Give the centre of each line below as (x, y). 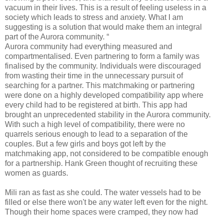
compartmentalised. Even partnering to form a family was (102, 56)
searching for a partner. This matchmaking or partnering (100, 85)
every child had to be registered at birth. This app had (96, 105)
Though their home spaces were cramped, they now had (101, 212)
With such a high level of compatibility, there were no (95, 124)
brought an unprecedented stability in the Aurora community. (108, 114)
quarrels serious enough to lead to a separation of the (96, 134)
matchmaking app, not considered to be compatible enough (107, 153)
